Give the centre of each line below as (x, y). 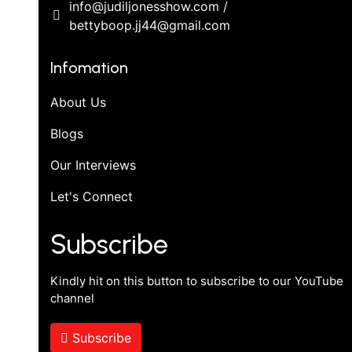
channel (72, 298)
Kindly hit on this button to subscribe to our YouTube (196, 280)
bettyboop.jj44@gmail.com (149, 25)
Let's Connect (91, 196)
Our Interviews (93, 165)
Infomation (89, 67)
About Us (78, 102)
